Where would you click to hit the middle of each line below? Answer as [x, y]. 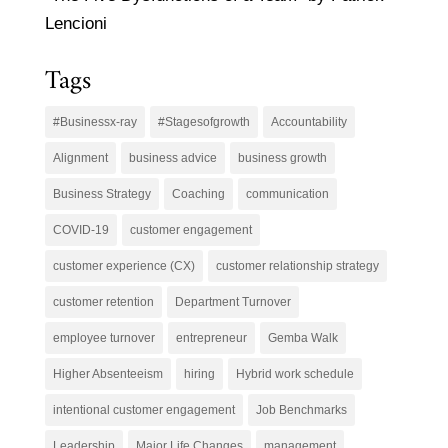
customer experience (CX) [123, 265]
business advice [172, 157]
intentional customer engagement [143, 409]
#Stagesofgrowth [203, 121]
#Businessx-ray [94, 121]
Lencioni [75, 23]
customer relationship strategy [297, 265]
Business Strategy [101, 193]
